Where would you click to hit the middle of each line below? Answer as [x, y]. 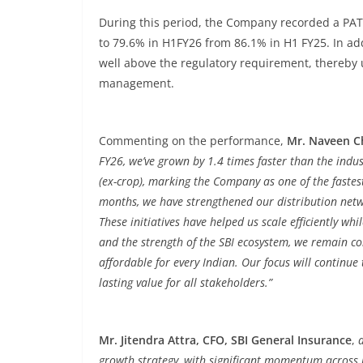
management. [137, 83]
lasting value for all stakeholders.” [186, 282]
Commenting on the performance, [193, 141]
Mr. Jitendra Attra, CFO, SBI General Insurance [225, 340]
